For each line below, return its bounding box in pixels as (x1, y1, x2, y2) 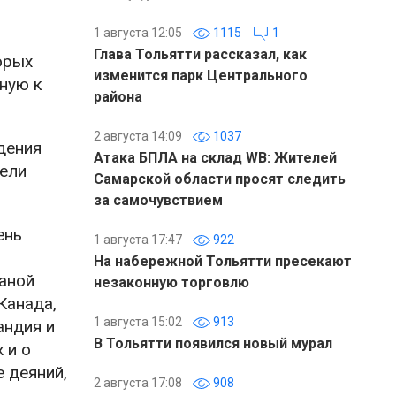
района (94, 88, 142, 105)
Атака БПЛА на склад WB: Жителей (94, 149, 337, 166)
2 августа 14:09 (94, 129, 182, 143)
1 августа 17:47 (94, 232, 182, 247)
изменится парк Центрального (94, 67, 308, 84)
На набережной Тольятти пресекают (94, 253, 352, 270)
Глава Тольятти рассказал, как (94, 46, 307, 63)
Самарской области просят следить (94, 171, 346, 187)
